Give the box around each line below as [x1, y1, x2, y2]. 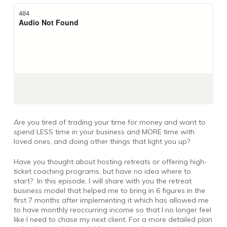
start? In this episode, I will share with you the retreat [13, 176, 192, 185]
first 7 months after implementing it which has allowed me [13, 195, 209, 205]
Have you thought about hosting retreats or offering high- [13, 157, 207, 166]
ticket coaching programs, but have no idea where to [13, 166, 191, 176]
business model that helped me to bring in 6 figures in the [13, 185, 205, 195]
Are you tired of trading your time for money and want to [13, 117, 206, 127]
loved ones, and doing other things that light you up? [13, 136, 190, 146]
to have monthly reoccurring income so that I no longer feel [13, 205, 211, 214]
